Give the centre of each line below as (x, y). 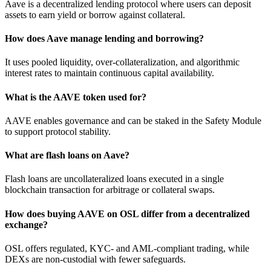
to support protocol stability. (58, 131)
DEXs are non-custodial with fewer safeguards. (95, 259)
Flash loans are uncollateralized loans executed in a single (114, 179)
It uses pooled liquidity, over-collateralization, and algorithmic (122, 62)
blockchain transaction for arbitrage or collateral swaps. (110, 190)
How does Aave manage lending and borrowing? (104, 39)
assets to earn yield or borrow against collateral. (95, 15)
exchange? (26, 224)
